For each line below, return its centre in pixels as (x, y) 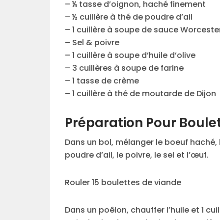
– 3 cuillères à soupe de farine (124, 68)
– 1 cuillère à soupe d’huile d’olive (130, 55)
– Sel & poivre (92, 43)
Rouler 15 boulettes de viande (123, 183)
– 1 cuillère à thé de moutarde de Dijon (140, 94)
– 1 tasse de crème (102, 81)
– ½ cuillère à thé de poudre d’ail (129, 17)
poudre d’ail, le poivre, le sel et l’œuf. (137, 155)
